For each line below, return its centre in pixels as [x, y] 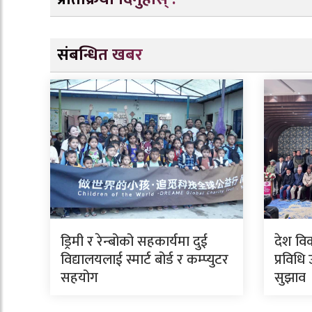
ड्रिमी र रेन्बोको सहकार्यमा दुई [134, 242]
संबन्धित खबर [100, 55]
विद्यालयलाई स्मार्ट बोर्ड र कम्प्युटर [145, 260]
